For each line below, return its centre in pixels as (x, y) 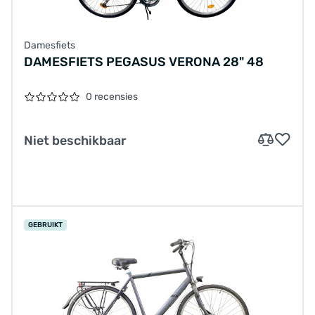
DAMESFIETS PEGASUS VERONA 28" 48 (144, 62)
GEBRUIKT (45, 225)
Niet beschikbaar (75, 140)
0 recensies (112, 96)
